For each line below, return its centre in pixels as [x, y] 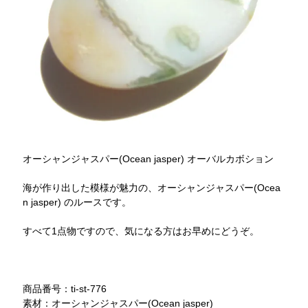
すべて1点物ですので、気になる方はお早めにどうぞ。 [141, 231]
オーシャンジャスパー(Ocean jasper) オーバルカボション [148, 159]
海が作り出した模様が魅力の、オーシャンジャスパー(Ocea [152, 188]
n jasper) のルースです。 [77, 202]
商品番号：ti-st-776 [65, 289]
